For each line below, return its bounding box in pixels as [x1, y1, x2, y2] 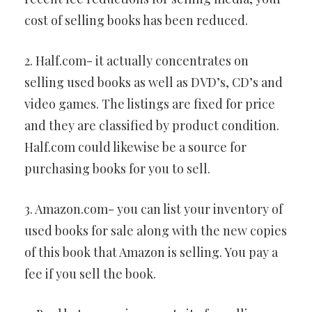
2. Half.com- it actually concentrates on [24, 52, 249, 69]
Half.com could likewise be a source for [24, 139, 247, 155]
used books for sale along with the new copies [24, 222, 287, 239]
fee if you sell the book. [24, 265, 156, 282]
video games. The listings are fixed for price [24, 95, 275, 112]
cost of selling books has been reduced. [24, 12, 248, 29]
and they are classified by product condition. [24, 117, 279, 134]
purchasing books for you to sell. [24, 160, 210, 177]
